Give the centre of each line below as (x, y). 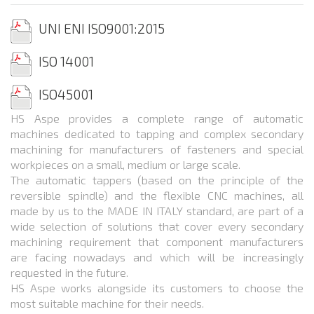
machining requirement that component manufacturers (157, 241)
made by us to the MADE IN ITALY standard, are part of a (157, 210)
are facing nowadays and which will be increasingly (157, 257)
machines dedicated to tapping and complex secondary (157, 133)
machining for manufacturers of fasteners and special (157, 149)
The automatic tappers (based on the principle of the (157, 179)
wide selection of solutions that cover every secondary (157, 226)
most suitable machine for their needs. (107, 303)
